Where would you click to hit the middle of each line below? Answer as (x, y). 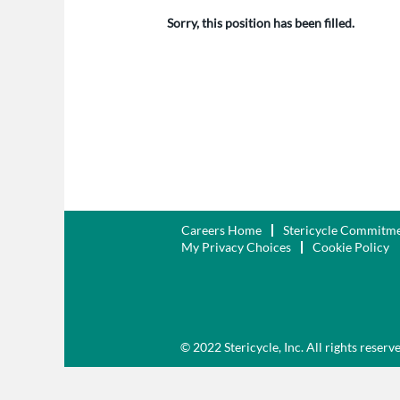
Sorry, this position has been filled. (261, 23)
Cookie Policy (351, 247)
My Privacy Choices (236, 247)
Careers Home (221, 230)
